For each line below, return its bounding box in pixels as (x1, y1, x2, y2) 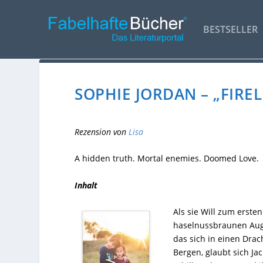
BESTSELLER (203, 23, 258, 36)
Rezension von (75, 126, 129, 137)
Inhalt (75, 179, 98, 191)
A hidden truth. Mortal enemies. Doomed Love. (75, 153, 259, 164)
